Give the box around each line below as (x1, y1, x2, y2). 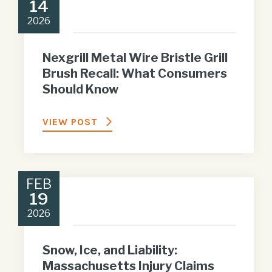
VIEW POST (42, 115, 98, 127)
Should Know (42, 81, 118, 97)
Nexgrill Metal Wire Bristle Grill (42, 50, 228, 65)
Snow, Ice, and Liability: (42, 242, 177, 257)
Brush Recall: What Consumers (42, 66, 227, 81)
